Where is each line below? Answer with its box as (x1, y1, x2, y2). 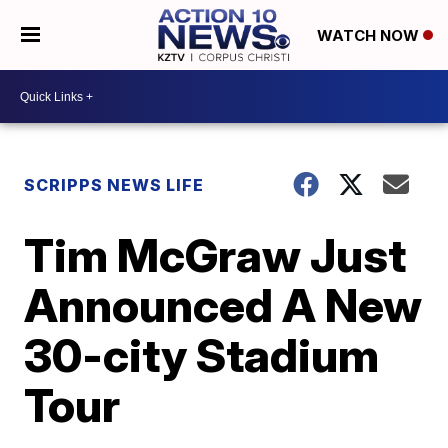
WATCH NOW (316, 26, 423, 46)
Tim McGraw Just (24, 227, 407, 283)
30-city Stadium (24, 327, 380, 383)
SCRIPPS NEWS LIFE (24, 175, 205, 195)
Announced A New (24, 277, 423, 333)
